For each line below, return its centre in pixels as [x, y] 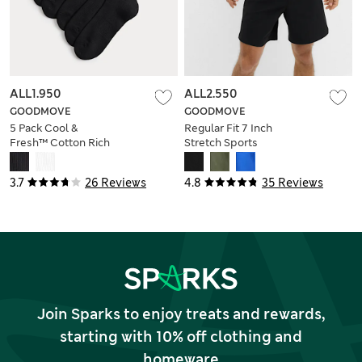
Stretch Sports [221, 142]
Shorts [201, 157]
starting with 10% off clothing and [181, 337]
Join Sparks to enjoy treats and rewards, [181, 314]
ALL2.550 [210, 93]
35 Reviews [293, 182]
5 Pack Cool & [44, 128]
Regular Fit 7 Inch [228, 128]
